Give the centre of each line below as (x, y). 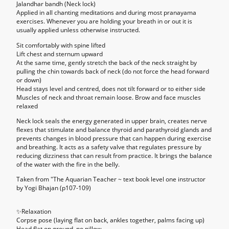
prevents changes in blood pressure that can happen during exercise (114, 138)
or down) (29, 80)
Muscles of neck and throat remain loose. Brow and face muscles (109, 97)
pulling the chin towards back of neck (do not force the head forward (113, 71)
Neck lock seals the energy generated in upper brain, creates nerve (112, 121)
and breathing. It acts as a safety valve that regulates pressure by (109, 147)
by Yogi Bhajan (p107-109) (54, 188)
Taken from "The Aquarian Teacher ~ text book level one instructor (111, 179)
